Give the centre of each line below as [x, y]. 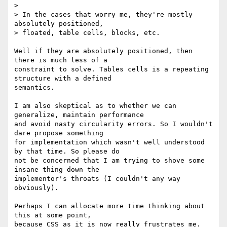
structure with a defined [63, 79]
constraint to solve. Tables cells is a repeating [111, 69]
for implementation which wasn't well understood [109, 142]
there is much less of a [61, 60]
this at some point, [53, 215]
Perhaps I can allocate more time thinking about [109, 206]
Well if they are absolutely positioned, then [103, 51]
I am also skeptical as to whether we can [95, 106]
